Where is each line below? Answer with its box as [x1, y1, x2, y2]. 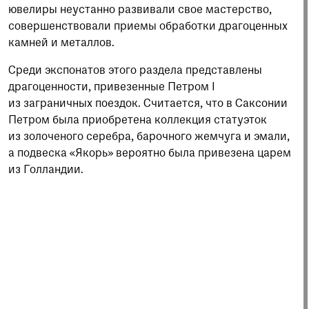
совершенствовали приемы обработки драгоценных [8, 21, 288, 32]
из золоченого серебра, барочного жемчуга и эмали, [8, 131, 290, 143]
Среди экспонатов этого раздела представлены [8, 65, 262, 77]
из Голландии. [8, 164, 83, 176]
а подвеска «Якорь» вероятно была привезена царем [8, 148, 291, 159]
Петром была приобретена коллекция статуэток [8, 114, 267, 126]
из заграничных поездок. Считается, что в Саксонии [8, 98, 288, 110]
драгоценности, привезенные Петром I [8, 81, 215, 93]
